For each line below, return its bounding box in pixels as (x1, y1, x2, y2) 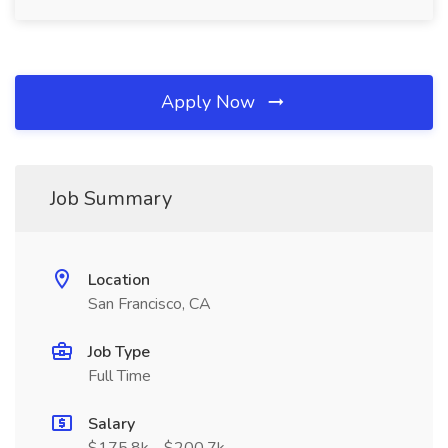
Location (88, 269, 150, 291)
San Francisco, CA (88, 293, 211, 315)
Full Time (88, 365, 151, 387)
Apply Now (161, 90, 260, 114)
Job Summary (50, 185, 172, 212)
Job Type (88, 341, 150, 363)
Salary (88, 413, 135, 435)
